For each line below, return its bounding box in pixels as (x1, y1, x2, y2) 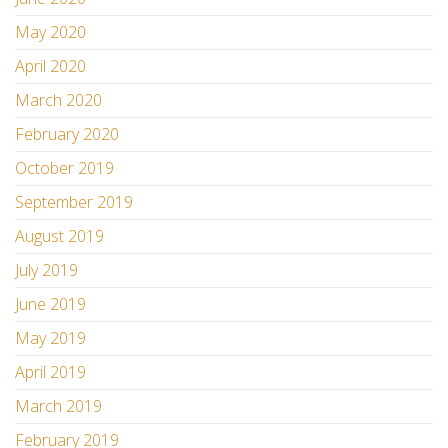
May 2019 (15, 327, 86, 349)
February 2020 (15, 123, 119, 145)
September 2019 (15, 191, 133, 213)
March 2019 (15, 395, 102, 417)
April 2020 (15, 55, 86, 77)
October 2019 (15, 157, 114, 179)
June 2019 (15, 293, 86, 315)
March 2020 (15, 89, 102, 111)
